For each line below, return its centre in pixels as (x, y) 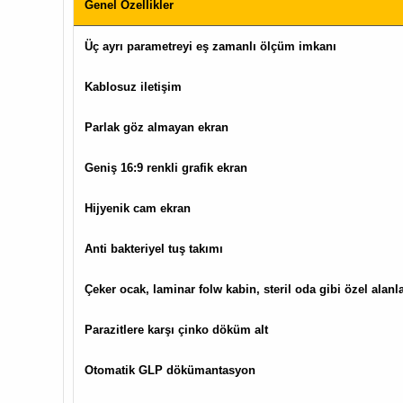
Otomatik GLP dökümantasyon (170, 371)
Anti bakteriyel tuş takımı (153, 249)
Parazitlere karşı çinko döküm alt (176, 330)
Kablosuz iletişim (133, 87)
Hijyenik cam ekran (137, 209)
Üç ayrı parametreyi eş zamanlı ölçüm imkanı (210, 47)
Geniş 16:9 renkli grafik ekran (166, 168)
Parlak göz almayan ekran (156, 128)
